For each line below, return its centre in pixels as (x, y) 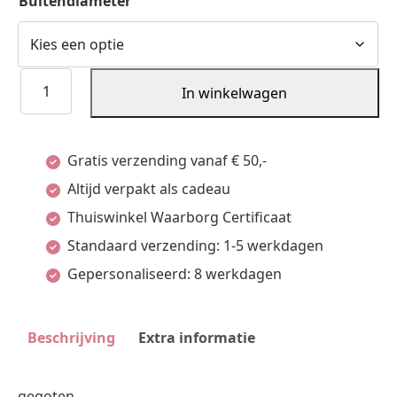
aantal (40, 252)
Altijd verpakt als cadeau (149, 189)
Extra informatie (197, 338)
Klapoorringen (68, 82)
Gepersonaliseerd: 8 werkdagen (175, 274)
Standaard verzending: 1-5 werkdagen (195, 245)
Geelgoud (51, 223)
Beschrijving (71, 338)
